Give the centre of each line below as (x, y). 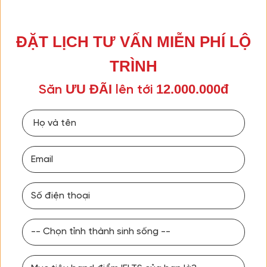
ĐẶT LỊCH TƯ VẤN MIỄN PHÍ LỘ (133, 41)
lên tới (134, 90)
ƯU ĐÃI (89, 89)
